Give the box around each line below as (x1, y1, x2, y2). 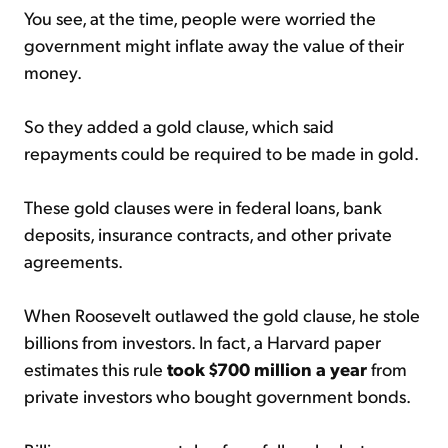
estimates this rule (24, 356, 167, 380)
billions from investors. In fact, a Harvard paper (24, 329, 381, 353)
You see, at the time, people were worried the (24, 5, 376, 29)
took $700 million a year (167, 356, 371, 380)
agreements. (24, 248, 123, 272)
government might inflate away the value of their (24, 32, 404, 56)
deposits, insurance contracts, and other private (24, 221, 392, 245)
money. (24, 59, 82, 83)
